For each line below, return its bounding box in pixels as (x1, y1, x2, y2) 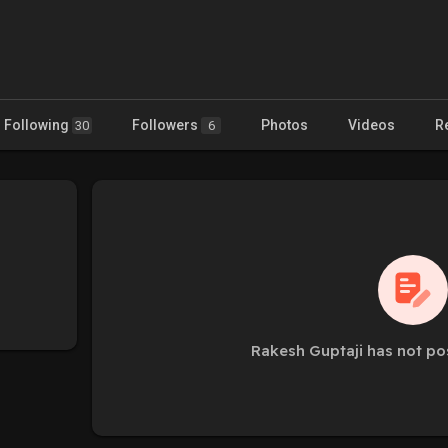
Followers (132, 116, 201, 133)
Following (4, 116, 72, 133)
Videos (348, 116, 395, 133)
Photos (261, 116, 308, 133)
